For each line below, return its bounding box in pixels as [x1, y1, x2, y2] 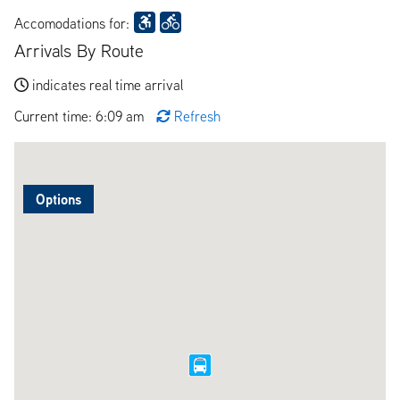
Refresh [174, 106, 221, 125]
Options [36, 188, 81, 209]
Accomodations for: [14, 13, 129, 32]
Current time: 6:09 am [14, 106, 147, 125]
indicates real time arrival [32, 75, 183, 94]
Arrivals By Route [14, 38, 144, 62]
